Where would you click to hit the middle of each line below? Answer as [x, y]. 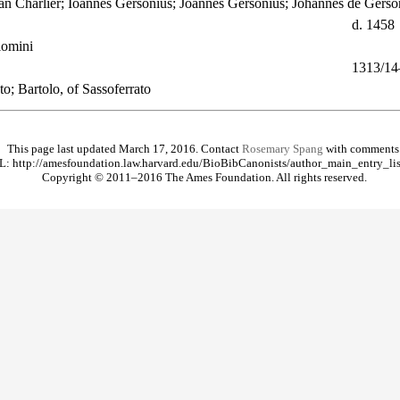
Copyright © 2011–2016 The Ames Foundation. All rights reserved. [204, 178]
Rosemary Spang [283, 149]
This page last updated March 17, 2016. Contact [125, 149]
